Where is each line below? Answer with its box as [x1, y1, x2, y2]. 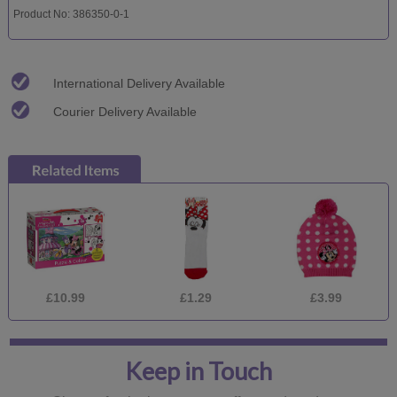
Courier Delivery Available [53, 104, 197, 119]
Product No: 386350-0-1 [12, 7, 129, 20]
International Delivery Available [53, 75, 225, 90]
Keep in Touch [125, 356, 272, 386]
